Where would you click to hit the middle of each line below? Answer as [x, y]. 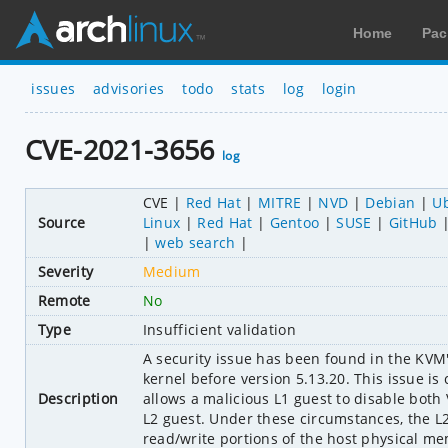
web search [195, 242]
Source [61, 222]
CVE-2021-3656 [123, 150]
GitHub [413, 222]
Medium [171, 271]
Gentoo [294, 222]
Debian [390, 202]
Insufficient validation [219, 329]
